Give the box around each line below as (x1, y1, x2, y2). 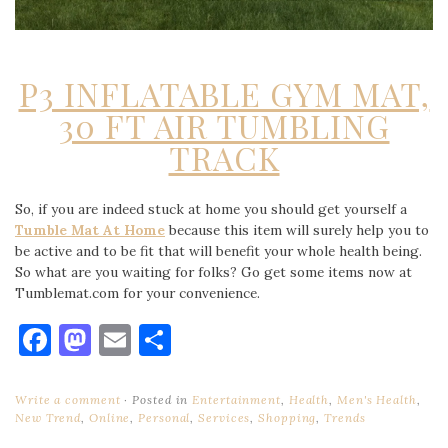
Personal (138, 409, 191, 425)
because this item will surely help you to (165, 220, 429, 239)
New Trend (15, 409, 82, 425)
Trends (324, 409, 366, 425)
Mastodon (91, 318, 238, 360)
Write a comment (15, 391, 121, 407)
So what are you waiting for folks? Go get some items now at (15, 262, 412, 281)
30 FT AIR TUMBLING (58, 104, 390, 148)
